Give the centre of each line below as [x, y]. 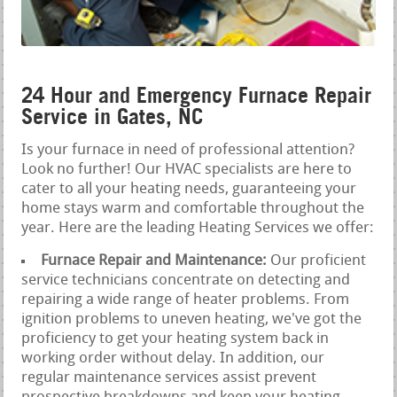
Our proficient [319, 261]
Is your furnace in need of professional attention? [188, 150]
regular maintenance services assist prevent [169, 378]
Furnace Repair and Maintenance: [156, 261]
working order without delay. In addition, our [173, 358]
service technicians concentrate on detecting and [186, 280]
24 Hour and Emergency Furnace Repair [197, 95]
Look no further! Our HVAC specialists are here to [187, 169]
